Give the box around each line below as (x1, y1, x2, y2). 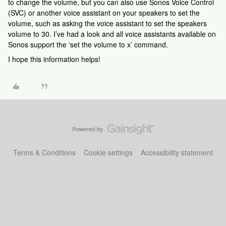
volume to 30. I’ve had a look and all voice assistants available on (8, 29, 216, 39)
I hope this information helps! (8, 54, 100, 64)
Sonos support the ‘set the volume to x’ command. (8, 39, 168, 49)
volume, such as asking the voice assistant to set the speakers (8, 18, 207, 28)
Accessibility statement (141, 147, 213, 157)
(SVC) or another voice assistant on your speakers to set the (8, 8, 200, 18)
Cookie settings (84, 147, 133, 157)
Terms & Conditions (13, 147, 76, 157)
